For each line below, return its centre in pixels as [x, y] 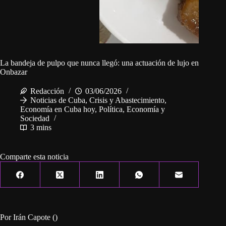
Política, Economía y [132, 109]
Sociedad [35, 119]
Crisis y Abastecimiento [127, 100]
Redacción [47, 91]
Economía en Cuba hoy [58, 109]
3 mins [41, 128]
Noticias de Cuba [58, 100]
